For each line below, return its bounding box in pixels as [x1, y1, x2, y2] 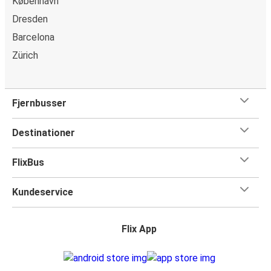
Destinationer [12, 126, 75, 139]
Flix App [122, 223, 157, 235]
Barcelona [12, 31, 54, 43]
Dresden [12, 13, 48, 25]
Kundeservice [12, 186, 73, 198]
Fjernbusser [12, 97, 67, 109]
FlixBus [12, 156, 44, 168]
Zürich [12, 49, 38, 61]
